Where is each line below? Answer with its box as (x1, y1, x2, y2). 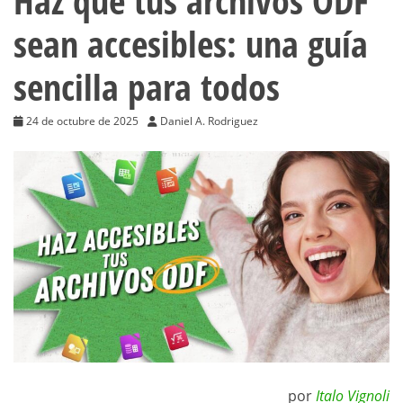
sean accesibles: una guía (13, 18, 368, 68)
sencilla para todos (13, 61, 280, 112)
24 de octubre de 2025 (26, 112, 139, 129)
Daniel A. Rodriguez (160, 112, 258, 129)
